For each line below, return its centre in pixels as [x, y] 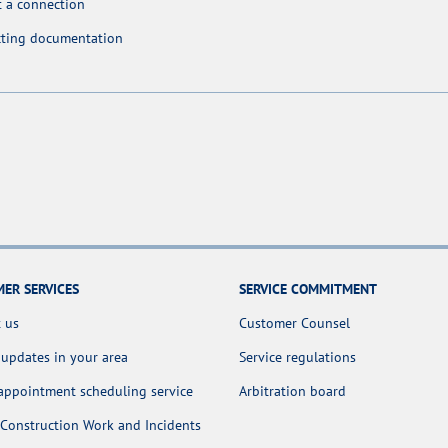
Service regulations [297, 356]
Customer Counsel [294, 322]
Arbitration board [292, 390]
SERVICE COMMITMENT [308, 288]
